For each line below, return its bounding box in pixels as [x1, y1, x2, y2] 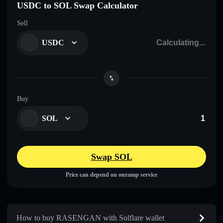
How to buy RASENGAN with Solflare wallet [16, 213, 164, 222]
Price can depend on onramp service [66, 171, 157, 178]
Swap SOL [91, 151, 132, 162]
